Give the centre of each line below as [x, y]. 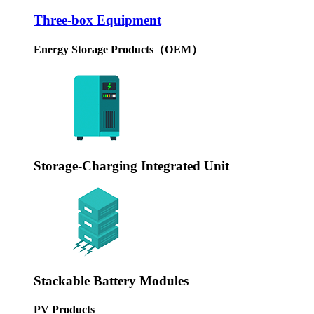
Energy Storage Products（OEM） [118, 50]
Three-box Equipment [97, 20]
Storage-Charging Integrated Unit [131, 166]
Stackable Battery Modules [111, 280]
